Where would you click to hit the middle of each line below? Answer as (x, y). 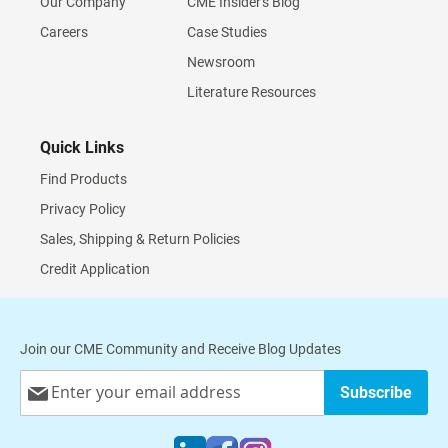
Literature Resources (251, 92)
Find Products (83, 179)
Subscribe (375, 392)
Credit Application (95, 269)
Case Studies (227, 32)
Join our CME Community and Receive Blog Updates (181, 349)
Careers (64, 32)
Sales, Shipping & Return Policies (140, 239)
